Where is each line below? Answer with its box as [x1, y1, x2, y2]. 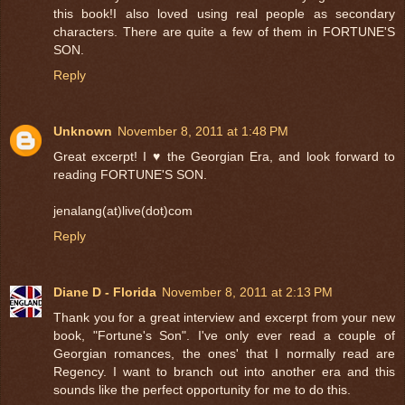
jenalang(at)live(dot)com [53, 202, 193, 218]
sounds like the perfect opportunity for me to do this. [53, 381, 351, 397]
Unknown [53, 123, 112, 138]
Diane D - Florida [53, 284, 156, 299]
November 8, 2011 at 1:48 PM [118, 123, 288, 138]
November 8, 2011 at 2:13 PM [162, 284, 333, 299]
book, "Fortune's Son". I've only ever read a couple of [53, 327, 395, 343]
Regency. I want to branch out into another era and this [53, 363, 395, 379]
